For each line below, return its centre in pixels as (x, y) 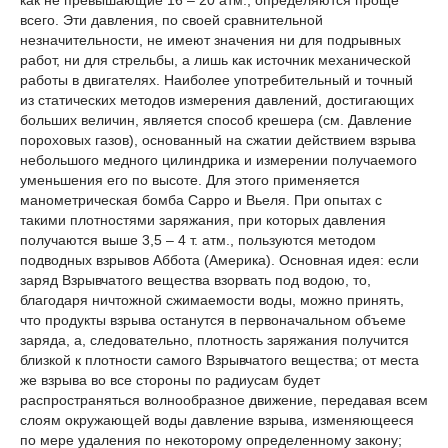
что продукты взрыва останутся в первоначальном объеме (213, 319)
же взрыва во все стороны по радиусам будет (170, 379)
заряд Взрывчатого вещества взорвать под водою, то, (195, 279)
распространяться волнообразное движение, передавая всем (224, 399)
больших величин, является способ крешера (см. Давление (216, 119)
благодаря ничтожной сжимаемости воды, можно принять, (212, 299)
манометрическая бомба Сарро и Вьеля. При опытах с (201, 199)
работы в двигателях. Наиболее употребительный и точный (216, 79)
